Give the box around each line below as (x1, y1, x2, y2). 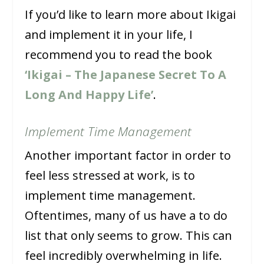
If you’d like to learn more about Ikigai (25, 6, 236, 23)
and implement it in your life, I (25, 27, 193, 43)
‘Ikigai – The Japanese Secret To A (25, 67, 227, 83)
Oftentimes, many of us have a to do (25, 207, 228, 224)
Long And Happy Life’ (25, 87, 154, 103)
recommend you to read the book (25, 47, 213, 63)
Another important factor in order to (25, 147, 232, 164)
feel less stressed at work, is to (25, 167, 196, 184)
